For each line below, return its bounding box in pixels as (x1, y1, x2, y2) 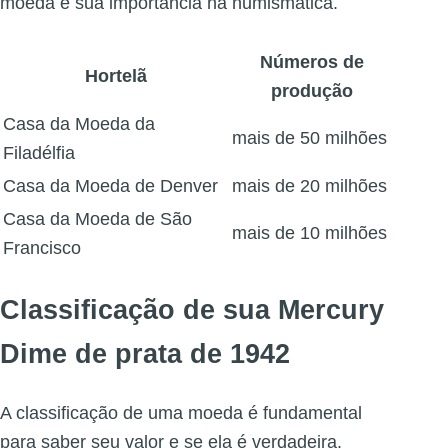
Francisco (3, 238, 81, 259)
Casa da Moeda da (3, 114, 155, 135)
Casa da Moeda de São (3, 209, 192, 230)
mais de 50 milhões (232, 128, 387, 149)
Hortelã (84, 66, 147, 87)
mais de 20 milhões (232, 176, 387, 197)
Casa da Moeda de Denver (3, 176, 218, 197)
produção (270, 81, 353, 102)
